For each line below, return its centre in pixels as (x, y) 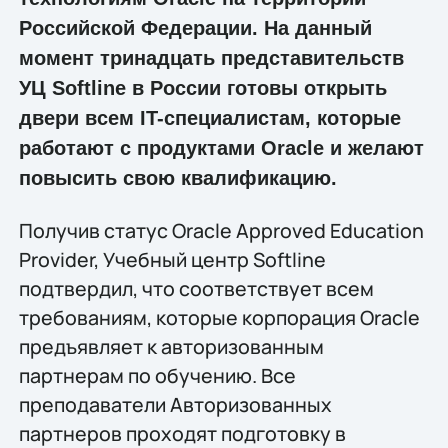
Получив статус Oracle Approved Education (221, 230)
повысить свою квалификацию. (177, 178)
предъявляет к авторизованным (171, 346)
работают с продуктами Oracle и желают (221, 148)
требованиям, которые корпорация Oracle (219, 317)
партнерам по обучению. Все (157, 375)
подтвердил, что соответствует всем (196, 288)
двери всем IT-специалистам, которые (209, 118)
